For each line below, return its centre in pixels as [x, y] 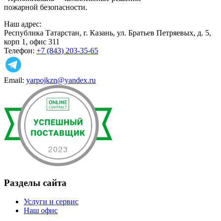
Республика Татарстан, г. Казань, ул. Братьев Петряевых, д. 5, [108, 33]
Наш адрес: [23, 24]
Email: [14, 80]
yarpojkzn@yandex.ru [61, 80]
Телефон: [19, 50]
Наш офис [41, 211]
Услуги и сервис [51, 202]
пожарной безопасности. [46, 7]
